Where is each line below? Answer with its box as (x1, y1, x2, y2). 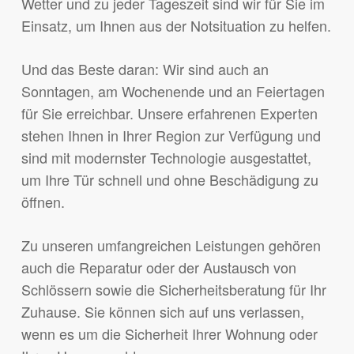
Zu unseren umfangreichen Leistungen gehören (21, 235, 321, 256)
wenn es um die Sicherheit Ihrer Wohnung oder (21, 323, 318, 345)
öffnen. (21, 191, 65, 213)
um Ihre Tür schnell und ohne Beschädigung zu (21, 169, 318, 190)
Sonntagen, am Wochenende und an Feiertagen (21, 81, 325, 102)
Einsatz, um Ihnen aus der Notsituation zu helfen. (21, 15, 331, 36)
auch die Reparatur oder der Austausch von (21, 257, 296, 278)
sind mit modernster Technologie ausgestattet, (21, 147, 311, 168)
